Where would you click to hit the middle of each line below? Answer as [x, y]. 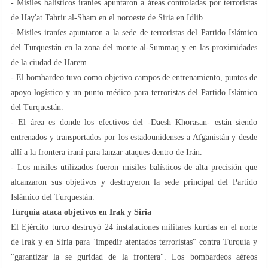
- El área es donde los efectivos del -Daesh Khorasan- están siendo [134, 122]
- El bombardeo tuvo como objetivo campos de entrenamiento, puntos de [134, 77]
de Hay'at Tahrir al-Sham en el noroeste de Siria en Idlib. [108, 17]
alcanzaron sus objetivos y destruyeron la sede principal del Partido [134, 182]
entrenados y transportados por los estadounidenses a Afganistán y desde [134, 137]
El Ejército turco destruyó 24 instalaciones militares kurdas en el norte [134, 227]
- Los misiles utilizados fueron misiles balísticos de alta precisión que [134, 167]
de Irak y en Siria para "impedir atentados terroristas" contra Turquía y [134, 242]
